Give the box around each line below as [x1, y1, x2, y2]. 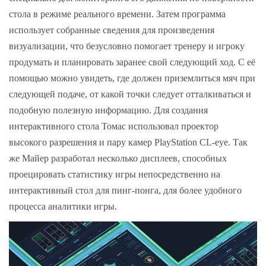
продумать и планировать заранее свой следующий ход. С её [9, 57, 255, 68]
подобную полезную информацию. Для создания [9, 105, 208, 116]
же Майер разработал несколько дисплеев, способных [9, 153, 227, 164]
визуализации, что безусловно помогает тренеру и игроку [9, 41, 245, 52]
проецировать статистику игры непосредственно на [9, 169, 220, 180]
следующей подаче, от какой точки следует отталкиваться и [9, 89, 251, 100]
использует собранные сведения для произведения [9, 25, 214, 36]
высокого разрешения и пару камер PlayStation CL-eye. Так [9, 137, 248, 148]
